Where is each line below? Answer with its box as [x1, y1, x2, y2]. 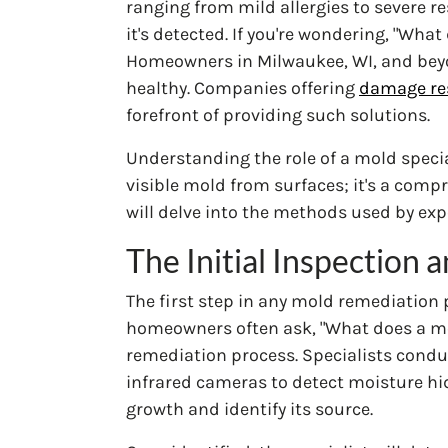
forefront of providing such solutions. [126, 103, 430, 126]
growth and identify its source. [126, 397, 373, 420]
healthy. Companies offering [126, 76, 359, 99]
